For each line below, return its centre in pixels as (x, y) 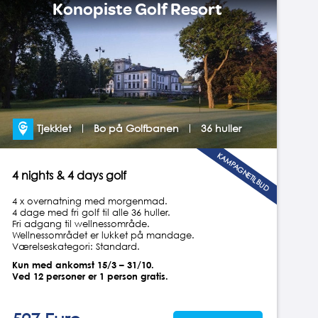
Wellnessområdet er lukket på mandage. (104, 235)
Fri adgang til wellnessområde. (81, 223)
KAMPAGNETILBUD (244, 172)
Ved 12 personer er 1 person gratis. (91, 276)
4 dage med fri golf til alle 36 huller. (92, 212)
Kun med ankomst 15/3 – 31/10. (83, 264)
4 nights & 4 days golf (70, 175)
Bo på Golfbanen (137, 128)
